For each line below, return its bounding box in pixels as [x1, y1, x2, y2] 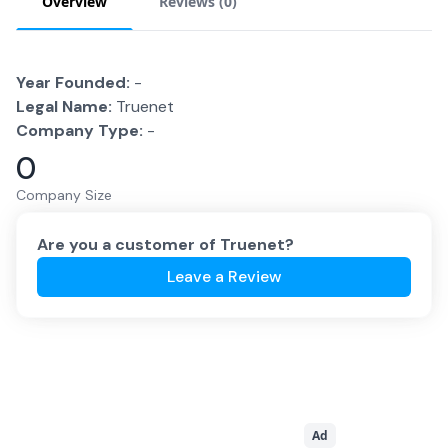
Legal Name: [16, 96, 112, 117]
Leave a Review [166, 266, 282, 287]
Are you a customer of [37, 234, 220, 255]
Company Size [16, 186, 112, 204]
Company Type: [16, 120, 143, 141]
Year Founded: [16, 72, 130, 93]
